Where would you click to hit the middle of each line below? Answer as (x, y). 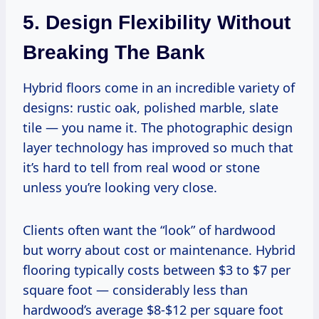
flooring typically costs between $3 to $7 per (157, 270)
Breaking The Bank (114, 52)
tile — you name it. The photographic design (158, 127)
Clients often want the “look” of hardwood (149, 230)
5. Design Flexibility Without (157, 22)
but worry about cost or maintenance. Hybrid (159, 250)
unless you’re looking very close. (120, 187)
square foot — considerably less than (135, 289)
